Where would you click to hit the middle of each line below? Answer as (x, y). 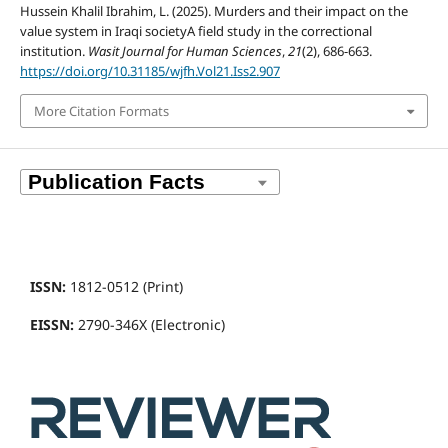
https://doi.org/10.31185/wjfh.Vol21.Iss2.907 (149, 70)
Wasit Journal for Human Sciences (184, 50)
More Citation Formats (101, 111)
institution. (53, 50)
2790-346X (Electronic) (149, 325)
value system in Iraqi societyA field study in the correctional (195, 30)
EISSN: (52, 325)
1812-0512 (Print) (124, 287)
